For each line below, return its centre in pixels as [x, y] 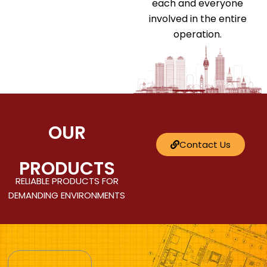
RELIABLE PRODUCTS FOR [67, 181]
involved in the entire [198, 18]
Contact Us [205, 144]
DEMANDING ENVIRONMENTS [67, 195]
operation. [198, 34]
